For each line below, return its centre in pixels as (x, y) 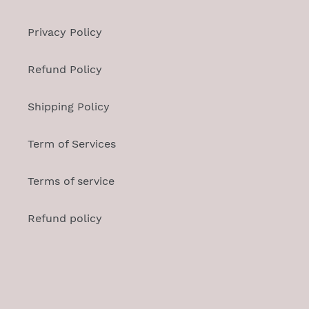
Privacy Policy (65, 32)
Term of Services (72, 144)
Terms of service (71, 181)
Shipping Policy (69, 107)
